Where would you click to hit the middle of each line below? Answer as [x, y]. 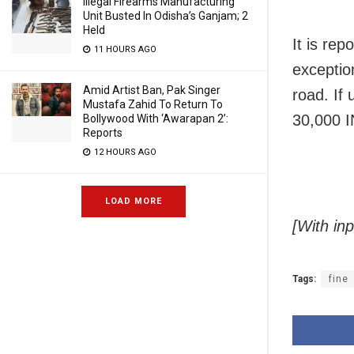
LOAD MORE [134, 201]
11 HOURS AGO [124, 49]
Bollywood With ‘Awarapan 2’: [156, 119]
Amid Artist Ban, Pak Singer [152, 90]
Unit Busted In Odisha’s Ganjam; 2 [166, 16]
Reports [103, 133]
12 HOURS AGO [124, 152]
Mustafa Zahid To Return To [153, 104]
